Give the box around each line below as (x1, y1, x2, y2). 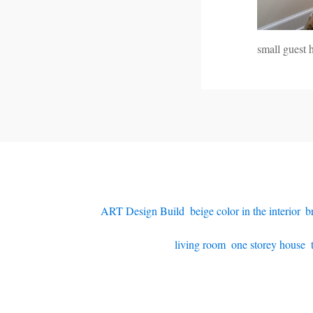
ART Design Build (101, 203, 184, 218)
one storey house (231, 236, 305, 252)
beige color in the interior (190, 203, 300, 218)
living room (174, 236, 226, 252)
